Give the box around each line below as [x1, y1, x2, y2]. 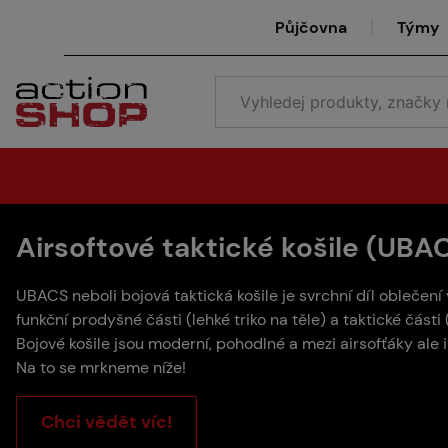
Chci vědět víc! [41, 410, 172, 435]
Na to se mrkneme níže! [16, 357, 186, 378]
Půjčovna [275, 16, 347, 38]
